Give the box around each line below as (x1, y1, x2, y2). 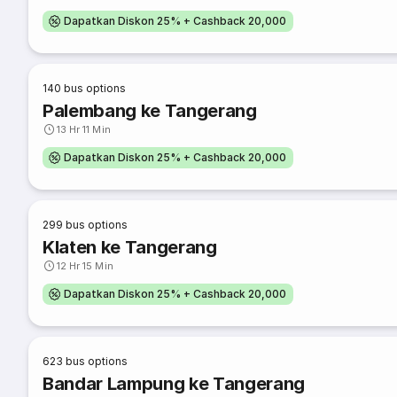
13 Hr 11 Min (57, 123, 111, 136)
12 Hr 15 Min (57, 260, 113, 272)
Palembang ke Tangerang (43, 100, 257, 121)
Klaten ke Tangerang (43, 237, 217, 258)
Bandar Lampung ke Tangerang (43, 373, 306, 394)
